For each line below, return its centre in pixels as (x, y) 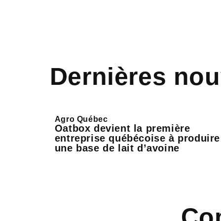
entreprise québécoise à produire (137, 138)
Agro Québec (81, 119)
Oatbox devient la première (122, 128)
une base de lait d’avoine (117, 148)
